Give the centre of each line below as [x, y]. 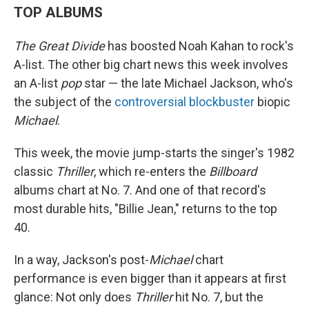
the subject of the [64, 102]
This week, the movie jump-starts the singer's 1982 [154, 153]
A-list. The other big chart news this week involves [151, 64]
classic [35, 171]
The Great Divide [59, 46]
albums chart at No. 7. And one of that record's [140, 190]
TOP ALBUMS [58, 12]
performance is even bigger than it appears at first [150, 278]
